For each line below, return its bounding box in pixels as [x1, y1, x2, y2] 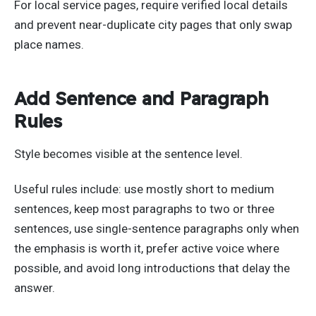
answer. [14, 280, 55, 295]
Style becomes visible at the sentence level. [14, 146, 243, 161]
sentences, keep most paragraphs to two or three [14, 201, 274, 216]
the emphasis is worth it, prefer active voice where [14, 241, 279, 255]
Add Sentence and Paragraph [14, 87, 269, 110]
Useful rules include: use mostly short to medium [14, 181, 274, 196]
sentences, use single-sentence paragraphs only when [14, 221, 299, 236]
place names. [14, 37, 84, 51]
